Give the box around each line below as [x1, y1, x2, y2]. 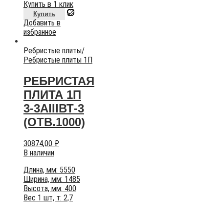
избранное [23, 27, 56, 37]
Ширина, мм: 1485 [23, 174, 80, 184]
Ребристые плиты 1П [23, 55, 92, 65]
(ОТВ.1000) [23, 115, 85, 129]
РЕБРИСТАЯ [23, 74, 94, 88]
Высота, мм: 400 [23, 183, 76, 193]
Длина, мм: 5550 [23, 165, 75, 175]
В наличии [23, 148, 54, 157]
